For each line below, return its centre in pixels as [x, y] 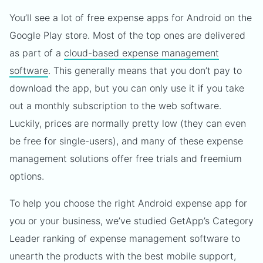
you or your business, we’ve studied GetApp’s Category [131, 221]
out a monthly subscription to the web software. [115, 106]
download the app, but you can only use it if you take [127, 88]
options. [27, 176]
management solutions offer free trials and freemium [126, 159]
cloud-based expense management [141, 53]
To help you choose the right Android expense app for [128, 203]
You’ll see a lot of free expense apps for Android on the [131, 18]
